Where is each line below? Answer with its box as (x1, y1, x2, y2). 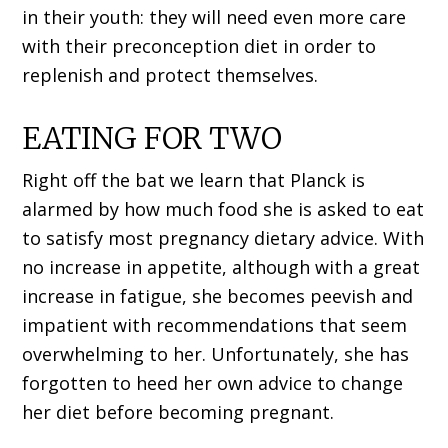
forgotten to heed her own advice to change (22, 371, 404, 396)
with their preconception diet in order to (22, 34, 377, 59)
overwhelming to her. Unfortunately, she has (22, 342, 410, 367)
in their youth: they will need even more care (22, 5, 407, 30)
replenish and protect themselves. (22, 63, 319, 88)
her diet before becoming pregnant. (22, 400, 335, 425)
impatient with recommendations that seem (22, 313, 408, 338)
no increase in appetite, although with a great (22, 255, 421, 280)
